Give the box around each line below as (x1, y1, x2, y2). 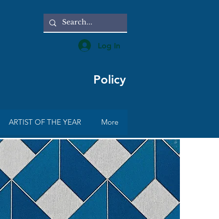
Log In (97, 41, 120, 50)
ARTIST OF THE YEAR (9, 117, 81, 127)
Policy (93, 72, 126, 87)
